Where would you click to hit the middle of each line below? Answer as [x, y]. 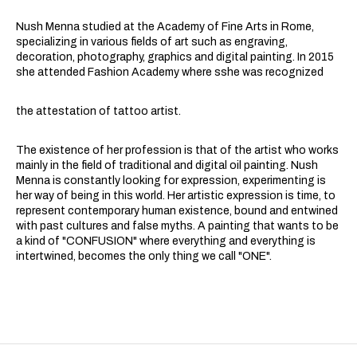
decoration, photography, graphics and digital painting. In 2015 [175, 57]
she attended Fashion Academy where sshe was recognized [170, 72]
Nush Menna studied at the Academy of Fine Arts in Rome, [165, 27]
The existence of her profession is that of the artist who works [177, 150]
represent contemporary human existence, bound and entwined [177, 211]
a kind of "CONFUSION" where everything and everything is [166, 241]
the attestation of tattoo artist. [100, 111]
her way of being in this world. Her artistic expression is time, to [176, 196]
